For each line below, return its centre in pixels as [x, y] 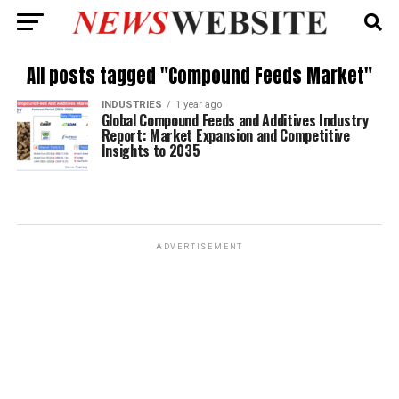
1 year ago [198, 105]
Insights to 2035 [151, 151]
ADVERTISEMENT [199, 247]
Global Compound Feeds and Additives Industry [235, 120]
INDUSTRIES [131, 105]
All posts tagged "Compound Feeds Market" [199, 76]
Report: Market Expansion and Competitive [225, 135]
